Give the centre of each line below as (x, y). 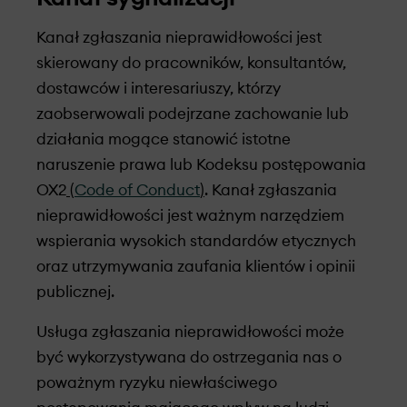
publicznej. (75, 292)
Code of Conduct (137, 190)
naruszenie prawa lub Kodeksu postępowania (201, 165)
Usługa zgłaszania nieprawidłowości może (190, 332)
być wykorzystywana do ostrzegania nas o (189, 357)
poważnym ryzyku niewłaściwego (157, 383)
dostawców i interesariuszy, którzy (159, 89)
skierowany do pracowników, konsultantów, (191, 63)
